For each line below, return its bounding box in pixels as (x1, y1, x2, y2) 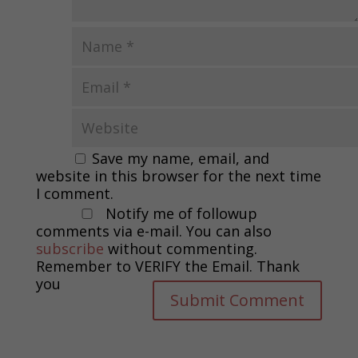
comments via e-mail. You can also (35, 221, 272, 241)
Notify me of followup (101, 203, 257, 223)
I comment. (35, 183, 113, 203)
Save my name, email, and (91, 148, 269, 168)
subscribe (35, 238, 104, 258)
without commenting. (103, 238, 257, 258)
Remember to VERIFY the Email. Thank (35, 256, 300, 276)
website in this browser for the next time (35, 165, 321, 185)
